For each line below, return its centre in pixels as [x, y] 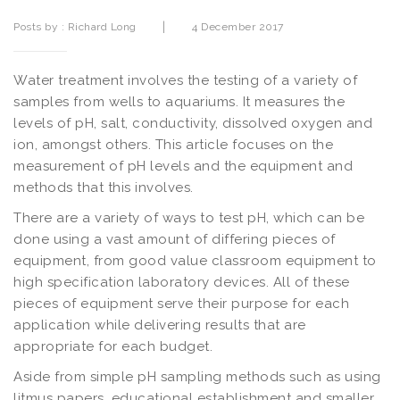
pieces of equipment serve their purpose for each [181, 303]
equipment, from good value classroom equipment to [195, 260]
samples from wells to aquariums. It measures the [179, 101]
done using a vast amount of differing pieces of [175, 239]
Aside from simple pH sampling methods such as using [197, 376]
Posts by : [41, 26]
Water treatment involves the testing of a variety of [185, 80]
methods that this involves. [104, 187]
